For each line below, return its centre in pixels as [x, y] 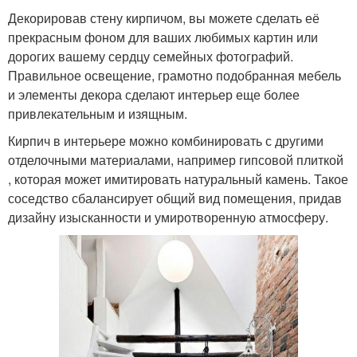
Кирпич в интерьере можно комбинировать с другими [166, 141]
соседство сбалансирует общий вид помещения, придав [175, 198]
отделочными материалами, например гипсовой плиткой [176, 160]
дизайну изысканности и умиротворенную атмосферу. [168, 218]
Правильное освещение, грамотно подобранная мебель [175, 76]
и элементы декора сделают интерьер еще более [154, 95]
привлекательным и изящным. [98, 114]
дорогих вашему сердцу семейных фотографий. [151, 57]
